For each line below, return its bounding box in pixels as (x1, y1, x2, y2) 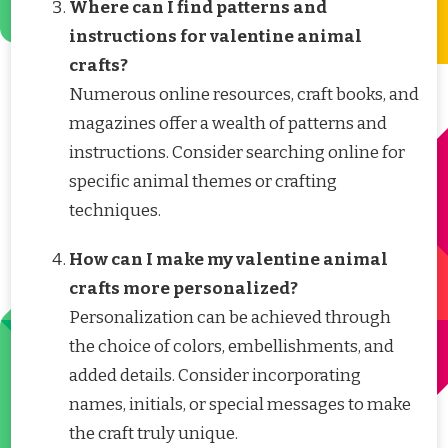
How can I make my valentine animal (69, 248, 388, 270)
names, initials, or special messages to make (69, 393, 411, 415)
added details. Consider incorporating (69, 364, 361, 386)
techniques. (69, 199, 161, 221)
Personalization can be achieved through (69, 306, 391, 328)
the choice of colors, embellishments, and (69, 335, 394, 357)
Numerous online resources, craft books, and (69, 83, 419, 105)
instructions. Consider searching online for (69, 141, 405, 163)
